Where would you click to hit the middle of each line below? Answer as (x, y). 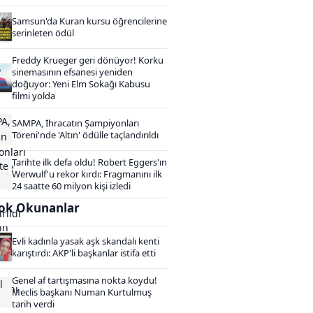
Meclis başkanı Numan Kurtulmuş (82, 292)
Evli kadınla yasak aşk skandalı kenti (86, 241)
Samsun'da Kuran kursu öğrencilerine (89, 21)
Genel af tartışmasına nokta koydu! (85, 280)
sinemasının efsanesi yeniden (72, 72)
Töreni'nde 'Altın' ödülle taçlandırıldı (85, 134)
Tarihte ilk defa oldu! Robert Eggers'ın (89, 162)
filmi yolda (34, 95)
